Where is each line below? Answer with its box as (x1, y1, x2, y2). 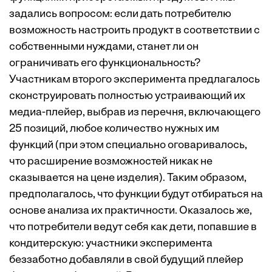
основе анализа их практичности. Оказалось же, (9, 205, 252, 217)
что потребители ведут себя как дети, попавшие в (9, 222, 257, 233)
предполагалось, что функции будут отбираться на (9, 189, 263, 200)
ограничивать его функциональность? (9, 58, 200, 69)
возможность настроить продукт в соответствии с (9, 25, 260, 36)
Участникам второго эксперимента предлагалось (9, 74, 260, 86)
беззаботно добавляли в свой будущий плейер (9, 254, 243, 266)
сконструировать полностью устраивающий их (9, 90, 245, 102)
